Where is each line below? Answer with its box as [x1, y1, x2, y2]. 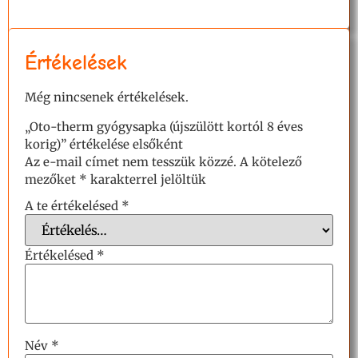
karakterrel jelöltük [87, 171, 206, 187]
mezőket [25, 171, 79, 187]
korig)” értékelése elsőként [25, 136, 183, 152]
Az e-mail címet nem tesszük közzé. [25, 153, 237, 169]
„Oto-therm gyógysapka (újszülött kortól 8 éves [25, 118, 303, 134]
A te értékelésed [25, 198, 121, 214]
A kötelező [240, 153, 302, 169]
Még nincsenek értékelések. [25, 89, 189, 105]
